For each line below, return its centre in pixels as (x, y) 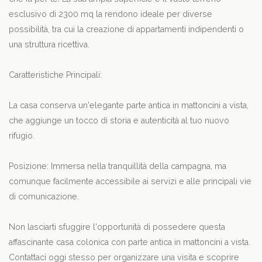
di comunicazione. (44, 197)
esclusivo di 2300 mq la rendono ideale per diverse (111, 14)
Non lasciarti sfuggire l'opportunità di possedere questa (117, 227)
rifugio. (22, 136)
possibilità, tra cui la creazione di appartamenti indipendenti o (126, 30)
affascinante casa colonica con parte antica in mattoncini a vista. (130, 242)
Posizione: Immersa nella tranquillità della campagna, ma (118, 166)
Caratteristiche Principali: (55, 75)
